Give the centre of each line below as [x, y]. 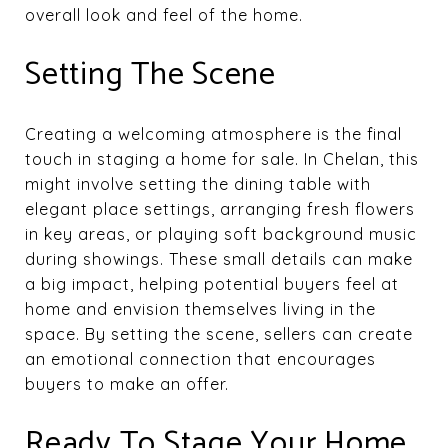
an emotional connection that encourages [200, 358]
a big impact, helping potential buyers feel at [212, 283]
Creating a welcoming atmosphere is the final [213, 133]
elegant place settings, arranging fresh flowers [220, 208]
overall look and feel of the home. [164, 14]
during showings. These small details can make [219, 258]
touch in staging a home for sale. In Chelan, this [222, 158]
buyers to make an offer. [127, 383]
